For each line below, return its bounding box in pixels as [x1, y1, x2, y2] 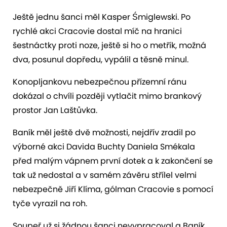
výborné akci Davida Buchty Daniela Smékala [13, 140, 195, 153]
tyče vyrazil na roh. [13, 197, 87, 209]
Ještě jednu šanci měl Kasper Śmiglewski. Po [13, 11, 191, 23]
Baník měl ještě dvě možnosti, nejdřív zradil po [13, 126, 196, 138]
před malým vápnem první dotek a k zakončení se [13, 155, 213, 167]
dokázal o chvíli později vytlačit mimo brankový [13, 90, 202, 102]
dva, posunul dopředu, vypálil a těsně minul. [13, 53, 188, 65]
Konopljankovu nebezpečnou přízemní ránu [13, 75, 186, 88]
